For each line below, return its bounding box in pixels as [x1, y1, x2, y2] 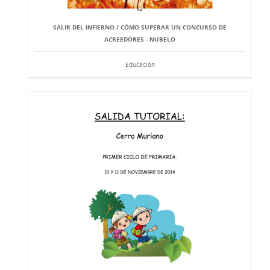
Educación [125, 60, 155, 69]
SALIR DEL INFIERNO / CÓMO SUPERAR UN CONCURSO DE [53, 23, 227, 31]
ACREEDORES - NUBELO [104, 35, 175, 43]
